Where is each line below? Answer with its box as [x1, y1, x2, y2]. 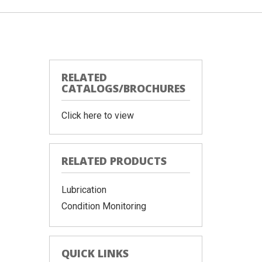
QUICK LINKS [61, 246, 129, 260]
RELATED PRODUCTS [61, 154, 167, 168]
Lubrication [61, 184, 106, 195]
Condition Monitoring [61, 201, 146, 212]
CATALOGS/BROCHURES [61, 81, 185, 95]
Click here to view [61, 110, 134, 121]
